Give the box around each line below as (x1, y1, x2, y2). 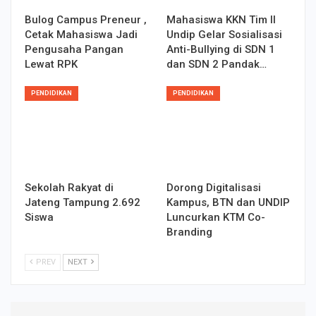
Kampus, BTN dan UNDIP (166, 195, 290, 209)
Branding (166, 225, 212, 238)
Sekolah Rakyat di (25, 181, 114, 194)
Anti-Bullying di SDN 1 (166, 42, 275, 56)
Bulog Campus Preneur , (25, 13, 147, 26)
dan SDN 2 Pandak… (166, 57, 267, 71)
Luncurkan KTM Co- (166, 210, 265, 224)
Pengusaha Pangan (25, 42, 123, 56)
